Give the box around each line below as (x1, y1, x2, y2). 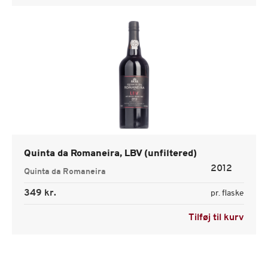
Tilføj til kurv (188, 213, 244, 223)
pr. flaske (211, 189, 244, 198)
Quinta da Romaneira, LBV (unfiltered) (24, 149, 197, 159)
